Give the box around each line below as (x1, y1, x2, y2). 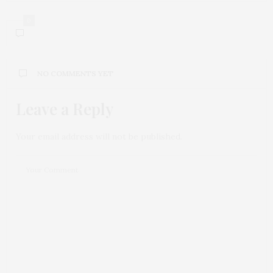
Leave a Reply (16, 98, 113, 119)
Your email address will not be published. (16, 131, 182, 142)
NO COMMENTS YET (37, 69, 113, 78)
